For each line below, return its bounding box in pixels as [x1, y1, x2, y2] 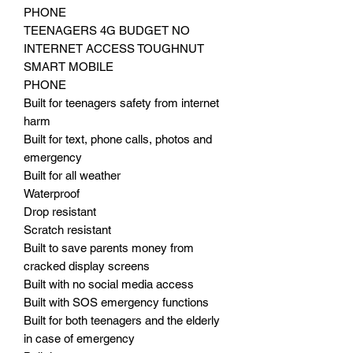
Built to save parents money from [24, 240, 194, 255]
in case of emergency [24, 331, 135, 345]
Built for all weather [24, 168, 121, 182]
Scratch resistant [24, 222, 111, 236]
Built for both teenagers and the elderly [24, 313, 220, 327]
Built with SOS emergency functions [24, 295, 209, 309]
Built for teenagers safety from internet [24, 95, 219, 110]
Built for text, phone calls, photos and [24, 132, 212, 146]
